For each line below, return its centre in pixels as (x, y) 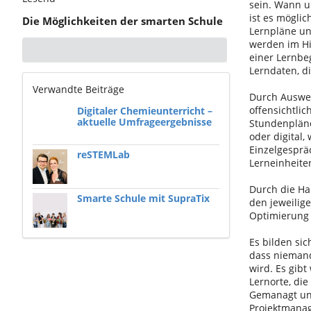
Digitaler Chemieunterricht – (145, 111)
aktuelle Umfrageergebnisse (144, 122)
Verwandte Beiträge (78, 90)
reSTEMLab (103, 155)
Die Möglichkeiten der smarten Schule (123, 21)
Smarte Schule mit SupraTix (143, 199)
